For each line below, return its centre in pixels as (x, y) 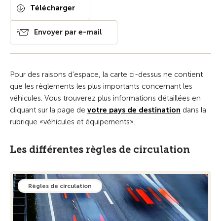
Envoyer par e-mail (68, 32)
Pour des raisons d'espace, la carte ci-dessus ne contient (106, 74)
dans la (193, 110)
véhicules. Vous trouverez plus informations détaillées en (105, 98)
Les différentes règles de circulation (100, 149)
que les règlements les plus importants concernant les (101, 86)
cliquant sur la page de (49, 110)
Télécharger (53, 8)
